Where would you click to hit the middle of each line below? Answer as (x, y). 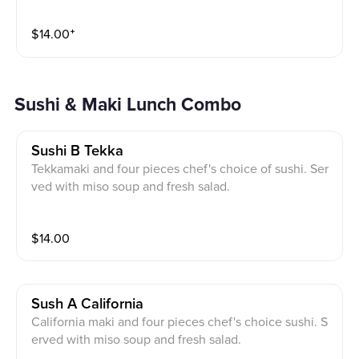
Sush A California (88, 304)
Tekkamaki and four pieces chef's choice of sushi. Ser (180, 169)
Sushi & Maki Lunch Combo (134, 105)
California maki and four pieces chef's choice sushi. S (180, 322)
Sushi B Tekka (78, 151)
